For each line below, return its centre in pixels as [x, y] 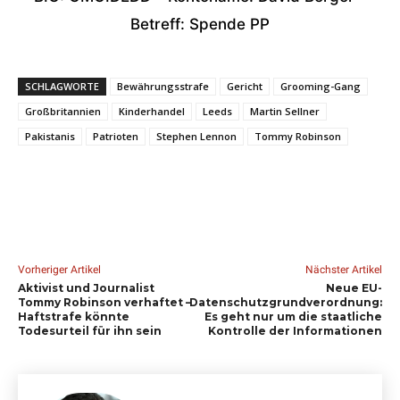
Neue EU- [354, 288]
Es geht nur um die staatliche [293, 317]
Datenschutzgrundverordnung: [285, 302]
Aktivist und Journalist [86, 288]
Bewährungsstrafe [163, 86]
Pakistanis [50, 136]
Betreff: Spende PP [200, 24]
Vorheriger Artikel [59, 270]
